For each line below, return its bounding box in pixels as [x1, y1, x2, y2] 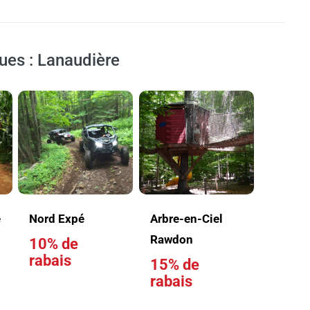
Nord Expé [28, 212, 84, 226]
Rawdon [149, 232, 193, 246]
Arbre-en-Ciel [149, 212, 223, 226]
